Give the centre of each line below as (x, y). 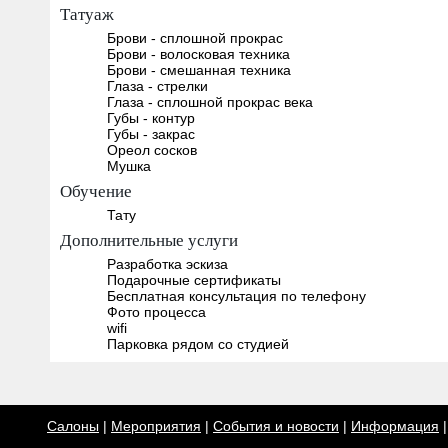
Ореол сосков (151, 149)
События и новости (276, 426)
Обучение (96, 190)
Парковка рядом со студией (197, 343)
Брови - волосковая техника (198, 53)
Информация (395, 426)
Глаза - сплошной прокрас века (209, 101)
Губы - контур (150, 117)
